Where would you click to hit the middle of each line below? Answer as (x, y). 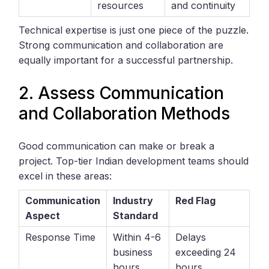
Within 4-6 (137, 237)
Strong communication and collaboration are (121, 45)
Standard (136, 216)
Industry (133, 201)
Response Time (61, 237)
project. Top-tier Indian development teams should (134, 161)
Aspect (43, 216)
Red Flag (196, 201)
